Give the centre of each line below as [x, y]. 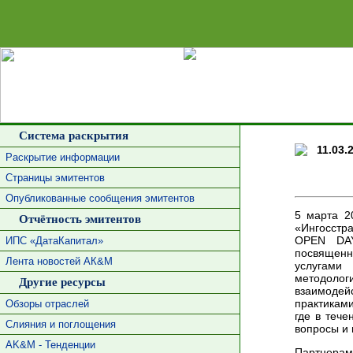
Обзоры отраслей [47, 304]
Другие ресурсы [59, 282]
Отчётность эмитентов [76, 219]
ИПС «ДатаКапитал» [54, 241]
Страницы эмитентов [55, 178]
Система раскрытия [70, 136]
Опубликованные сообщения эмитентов [100, 198]
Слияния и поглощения [60, 324]
